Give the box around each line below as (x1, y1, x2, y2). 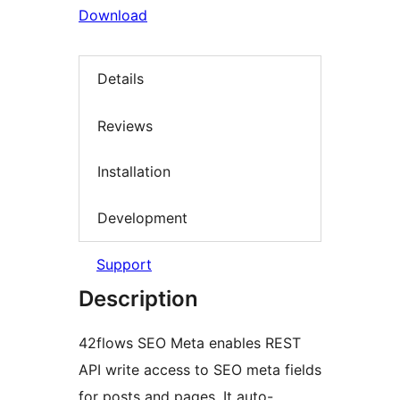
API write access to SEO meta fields (79, 361, 321, 379)
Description (79, 286, 198, 312)
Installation (97, 162, 171, 181)
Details (97, 70, 144, 88)
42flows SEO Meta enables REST (79, 334, 301, 353)
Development (97, 208, 187, 227)
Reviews (97, 116, 153, 135)
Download (79, 6, 147, 24)
